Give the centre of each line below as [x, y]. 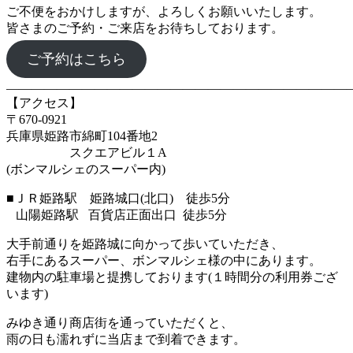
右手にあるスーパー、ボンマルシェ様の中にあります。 [164, 260]
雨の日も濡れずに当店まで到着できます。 [126, 339]
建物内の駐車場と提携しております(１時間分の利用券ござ [172, 277]
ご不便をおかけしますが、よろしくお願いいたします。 [164, 11]
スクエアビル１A [87, 152]
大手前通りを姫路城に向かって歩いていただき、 [145, 243]
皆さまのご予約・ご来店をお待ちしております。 [145, 28]
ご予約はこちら [76, 59]
